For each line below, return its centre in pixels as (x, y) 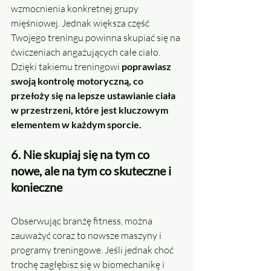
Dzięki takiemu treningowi (66, 67)
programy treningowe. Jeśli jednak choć (93, 250)
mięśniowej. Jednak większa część (81, 23)
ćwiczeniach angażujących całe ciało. (87, 52)
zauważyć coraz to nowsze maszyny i (87, 236)
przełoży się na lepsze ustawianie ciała (94, 96)
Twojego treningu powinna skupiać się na (96, 38)
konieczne (37, 187)
